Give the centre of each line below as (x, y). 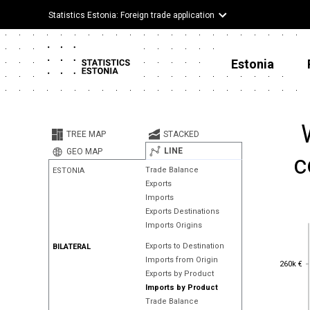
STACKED (181, 134)
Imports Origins (173, 225)
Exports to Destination (184, 246)
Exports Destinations (182, 211)
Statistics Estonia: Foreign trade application (131, 15)
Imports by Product (181, 288)
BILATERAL (72, 247)
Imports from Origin (181, 260)
